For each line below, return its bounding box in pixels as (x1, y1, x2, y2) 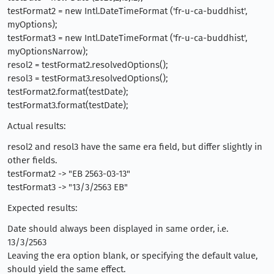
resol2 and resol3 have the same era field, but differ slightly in (7, 141, 262, 152)
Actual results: (7, 120, 65, 131)
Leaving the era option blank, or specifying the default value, (7, 250, 257, 261)
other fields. (7, 155, 57, 166)
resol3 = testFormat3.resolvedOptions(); (7, 73, 168, 84)
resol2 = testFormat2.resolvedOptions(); (7, 59, 168, 70)
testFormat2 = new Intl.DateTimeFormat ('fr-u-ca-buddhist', (7, 6, 247, 17)
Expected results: (7, 202, 77, 213)
